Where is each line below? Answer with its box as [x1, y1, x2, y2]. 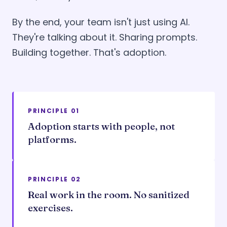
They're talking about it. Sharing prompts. [12, 31, 197, 44]
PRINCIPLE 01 [28, 106, 80, 115]
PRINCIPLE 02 [28, 175, 82, 183]
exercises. [28, 202, 73, 214]
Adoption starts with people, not [28, 120, 175, 132]
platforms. [28, 133, 77, 145]
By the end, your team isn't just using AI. [12, 16, 190, 28]
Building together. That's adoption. [12, 46, 166, 59]
